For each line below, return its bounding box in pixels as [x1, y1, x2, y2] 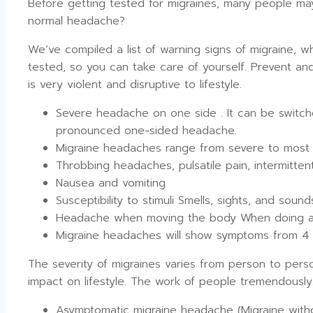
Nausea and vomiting [56, 174, 166, 191]
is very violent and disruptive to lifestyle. [28, 75, 242, 93]
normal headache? [28, 12, 125, 29]
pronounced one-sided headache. [56, 122, 237, 139]
